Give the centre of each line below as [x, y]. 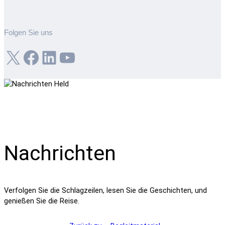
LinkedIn [44, 57]
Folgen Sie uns [28, 33]
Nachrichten [60, 153]
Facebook [26, 57]
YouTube [63, 57]
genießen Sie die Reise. [42, 201]
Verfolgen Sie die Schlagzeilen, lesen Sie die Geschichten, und [105, 191]
